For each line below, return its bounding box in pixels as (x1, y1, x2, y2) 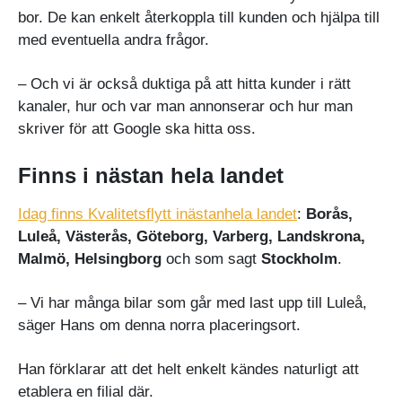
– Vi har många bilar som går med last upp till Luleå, (18, 293, 367, 311)
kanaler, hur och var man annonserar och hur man (18, 97, 353, 115)
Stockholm (261, 249, 337, 267)
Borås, (306, 205, 353, 223)
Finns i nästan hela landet (18, 162, 284, 188)
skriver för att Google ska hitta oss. (18, 119, 256, 137)
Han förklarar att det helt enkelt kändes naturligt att (18, 360, 359, 378)
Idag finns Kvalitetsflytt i (18, 205, 179, 223)
